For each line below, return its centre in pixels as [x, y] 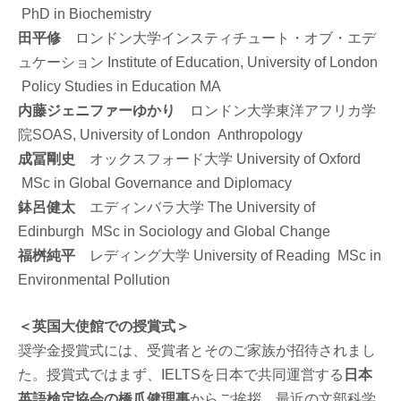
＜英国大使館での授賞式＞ [104, 327]
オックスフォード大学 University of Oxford [218, 159]
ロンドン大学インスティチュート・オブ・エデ [226, 38]
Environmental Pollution [94, 280]
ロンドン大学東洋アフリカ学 [276, 111]
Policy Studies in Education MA [119, 87]
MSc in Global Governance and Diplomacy [155, 183]
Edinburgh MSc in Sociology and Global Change [174, 232]
